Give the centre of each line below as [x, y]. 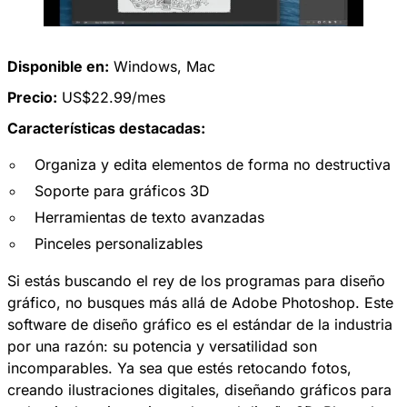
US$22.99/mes [111, 97]
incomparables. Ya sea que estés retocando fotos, [179, 367]
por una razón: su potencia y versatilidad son [162, 346]
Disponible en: [58, 66]
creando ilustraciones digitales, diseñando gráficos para [199, 389]
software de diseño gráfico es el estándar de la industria [200, 324]
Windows [145, 66]
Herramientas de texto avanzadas [149, 217]
